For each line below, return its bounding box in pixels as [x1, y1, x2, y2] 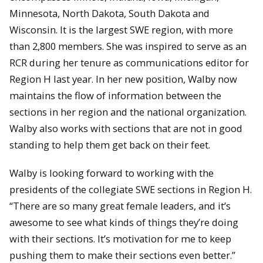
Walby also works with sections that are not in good [9, 121, 242, 135]
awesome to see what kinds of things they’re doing [9, 215, 238, 230]
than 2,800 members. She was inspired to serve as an [9, 39, 247, 53]
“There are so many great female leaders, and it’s [9, 199, 231, 213]
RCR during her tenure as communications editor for [9, 55, 249, 69]
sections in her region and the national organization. [9, 104, 247, 119]
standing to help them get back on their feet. [9, 137, 210, 151]
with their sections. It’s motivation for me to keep [9, 232, 231, 246]
